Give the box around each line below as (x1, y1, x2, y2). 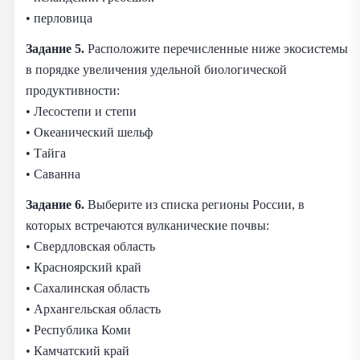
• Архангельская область (26, 301, 161, 317)
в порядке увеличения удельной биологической (26, 61, 287, 77)
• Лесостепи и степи (26, 103, 137, 119)
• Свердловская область (26, 238, 155, 254)
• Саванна (26, 166, 80, 182)
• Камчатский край (26, 342, 129, 358)
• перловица (26, 10, 92, 26)
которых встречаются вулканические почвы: (26, 217, 269, 233)
